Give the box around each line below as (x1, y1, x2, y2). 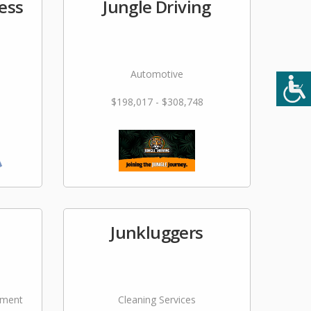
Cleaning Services (118, 293, 196, 306)
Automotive (131, 67, 183, 81)
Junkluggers (110, 221, 203, 244)
